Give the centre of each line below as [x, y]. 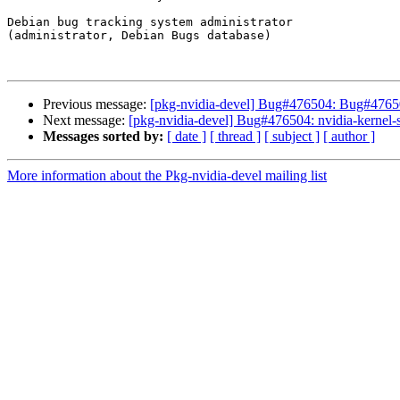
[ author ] [349, 137]
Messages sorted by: [103, 137]
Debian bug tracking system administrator [150, 22]
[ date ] [187, 137]
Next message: [86, 121]
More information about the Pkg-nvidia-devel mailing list [167, 176]
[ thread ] [235, 137]
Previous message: [96, 104]
